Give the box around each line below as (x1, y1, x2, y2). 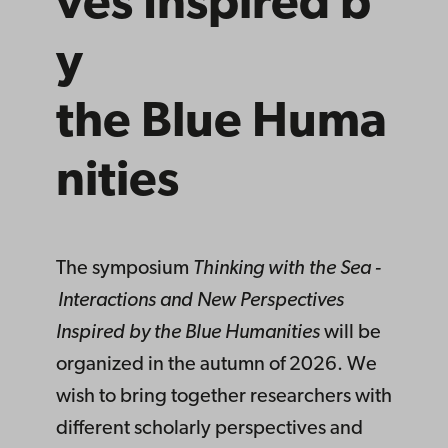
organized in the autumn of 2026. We (56, 354, 377, 375)
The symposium (56, 258, 193, 279)
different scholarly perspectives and (56, 418, 363, 439)
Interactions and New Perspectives (56, 290, 344, 311)
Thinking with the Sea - (193, 258, 381, 279)
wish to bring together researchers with (56, 386, 392, 407)
